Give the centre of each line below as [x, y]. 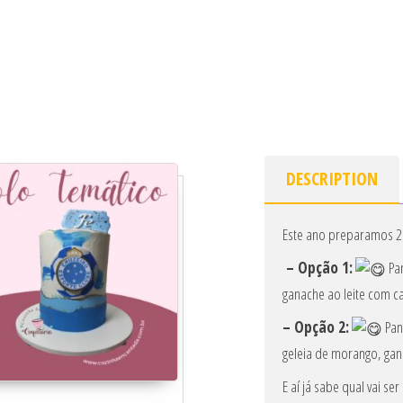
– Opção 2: [316, 327]
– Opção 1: [318, 268]
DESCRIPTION [332, 179]
